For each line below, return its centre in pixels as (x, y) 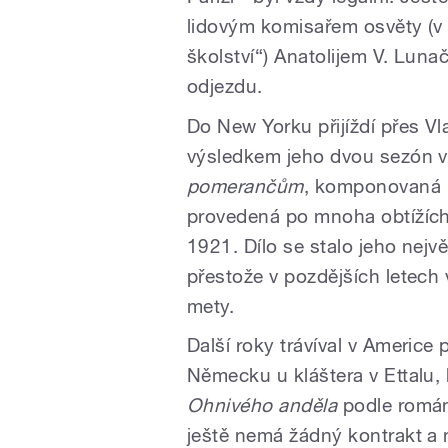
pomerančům (245, 185)
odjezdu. (225, 86)
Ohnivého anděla (262, 405)
